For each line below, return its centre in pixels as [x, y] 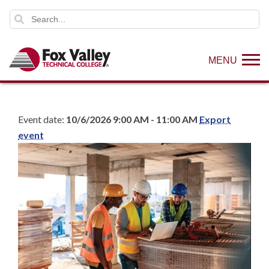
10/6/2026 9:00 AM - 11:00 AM [132, 119]
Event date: [42, 119]
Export [215, 119]
